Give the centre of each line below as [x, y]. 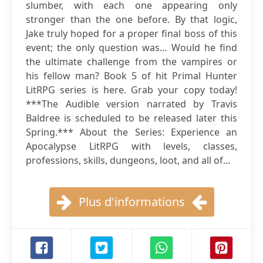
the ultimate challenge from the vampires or [131, 62]
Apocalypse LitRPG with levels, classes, [131, 146]
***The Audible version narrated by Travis [131, 104]
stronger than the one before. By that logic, [131, 19]
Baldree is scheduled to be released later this [131, 118]
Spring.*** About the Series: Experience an [131, 132]
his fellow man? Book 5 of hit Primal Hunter [131, 76]
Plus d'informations [131, 202]
